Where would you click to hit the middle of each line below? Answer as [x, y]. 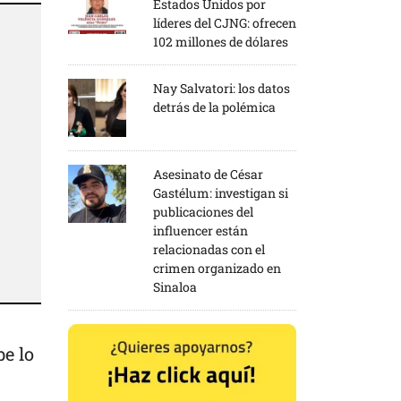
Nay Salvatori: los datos [222, 88]
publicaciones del [203, 211]
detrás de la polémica [214, 107]
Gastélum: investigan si [221, 192]
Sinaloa [175, 286]
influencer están [200, 230]
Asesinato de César [208, 174]
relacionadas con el [209, 249]
